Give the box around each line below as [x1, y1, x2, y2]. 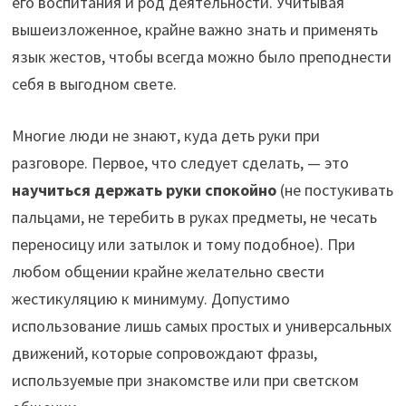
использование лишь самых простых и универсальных [11, 314, 391, 336]
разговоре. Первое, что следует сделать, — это [11, 151, 349, 173]
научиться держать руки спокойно [11, 179, 276, 200]
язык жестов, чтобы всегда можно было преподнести [11, 45, 391, 67]
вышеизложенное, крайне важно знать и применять [11, 18, 378, 40]
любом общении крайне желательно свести [11, 260, 324, 282]
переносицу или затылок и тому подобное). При [11, 233, 355, 255]
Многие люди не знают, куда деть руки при [11, 124, 320, 146]
